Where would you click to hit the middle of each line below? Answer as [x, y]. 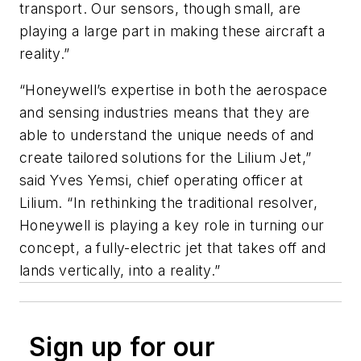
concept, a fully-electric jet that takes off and [173, 248]
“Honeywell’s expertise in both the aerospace [174, 90]
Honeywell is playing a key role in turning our [172, 226]
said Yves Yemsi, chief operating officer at [162, 180]
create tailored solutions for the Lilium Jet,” [166, 158]
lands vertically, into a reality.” [120, 271]
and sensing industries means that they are [165, 113]
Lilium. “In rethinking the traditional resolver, [169, 203]
